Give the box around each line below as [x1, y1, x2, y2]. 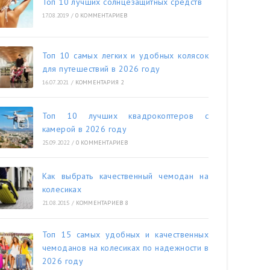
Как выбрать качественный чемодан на [42, 170, 209, 181]
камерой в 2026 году [42, 123, 127, 134]
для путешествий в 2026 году [42, 63, 160, 74]
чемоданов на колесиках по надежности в [42, 242, 209, 253]
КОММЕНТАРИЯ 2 [75, 78, 124, 86]
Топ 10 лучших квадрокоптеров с [42, 110, 209, 121]
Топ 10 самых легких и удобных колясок [42, 49, 209, 61]
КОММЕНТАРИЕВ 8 [75, 198, 128, 207]
